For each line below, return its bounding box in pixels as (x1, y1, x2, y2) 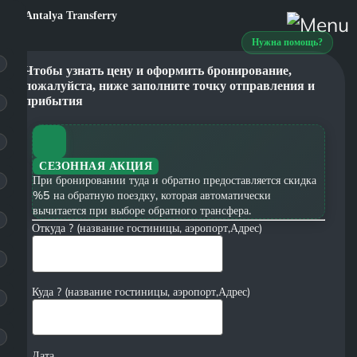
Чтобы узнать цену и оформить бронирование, (24, 63, 292, 79)
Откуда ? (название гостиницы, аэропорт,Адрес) (32, 221, 263, 236)
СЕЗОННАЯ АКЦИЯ (39, 160, 153, 173)
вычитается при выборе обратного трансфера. (33, 203, 252, 218)
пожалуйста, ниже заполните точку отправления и (24, 78, 316, 94)
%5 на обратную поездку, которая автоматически (33, 188, 272, 203)
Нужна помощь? (252, 37, 323, 49)
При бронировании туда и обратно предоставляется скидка (33, 173, 317, 188)
